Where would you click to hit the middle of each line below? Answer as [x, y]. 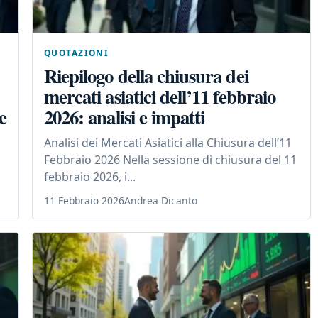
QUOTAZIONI [77, 53]
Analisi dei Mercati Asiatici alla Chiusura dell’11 [168, 143]
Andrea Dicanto [161, 201]
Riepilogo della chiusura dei [146, 76]
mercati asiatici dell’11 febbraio [160, 97]
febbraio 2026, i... [90, 177]
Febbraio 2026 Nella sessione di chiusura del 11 [170, 160]
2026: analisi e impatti [125, 117]
